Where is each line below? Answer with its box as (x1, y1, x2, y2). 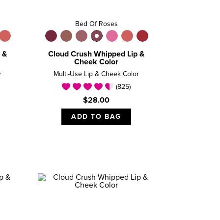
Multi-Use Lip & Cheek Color (54, 71, 139, 78)
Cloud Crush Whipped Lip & (48, 50, 144, 58)
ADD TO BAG (71, 113, 121, 121)
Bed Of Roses (75, 21, 118, 28)
